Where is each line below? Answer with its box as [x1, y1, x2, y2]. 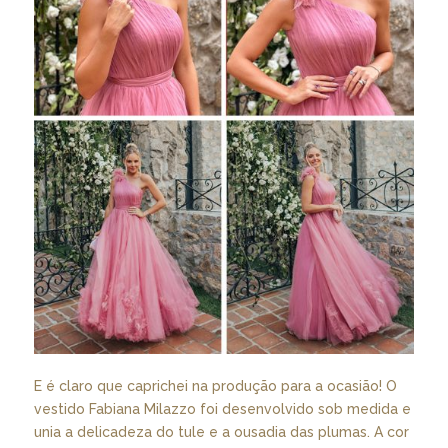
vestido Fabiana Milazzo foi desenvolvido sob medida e [33, 401, 411, 418]
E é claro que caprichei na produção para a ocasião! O [33, 378, 397, 395]
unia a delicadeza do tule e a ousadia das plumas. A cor [33, 424, 409, 441]
